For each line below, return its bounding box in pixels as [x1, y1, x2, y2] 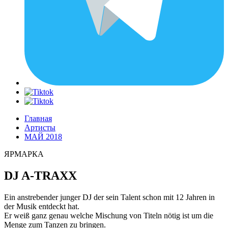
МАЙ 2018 [24, 132, 62, 141]
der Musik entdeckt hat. [4, 202, 79, 211]
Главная [24, 114, 52, 123]
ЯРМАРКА [4, 150, 44, 158]
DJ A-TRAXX [4, 168, 77, 182]
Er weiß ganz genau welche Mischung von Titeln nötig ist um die [4, 211, 213, 220]
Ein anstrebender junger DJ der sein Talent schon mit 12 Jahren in [4, 192, 215, 202]
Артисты [24, 123, 55, 132]
